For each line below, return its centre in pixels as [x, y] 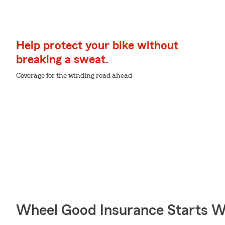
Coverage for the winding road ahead [74, 76]
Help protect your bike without [97, 45]
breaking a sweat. [62, 60]
